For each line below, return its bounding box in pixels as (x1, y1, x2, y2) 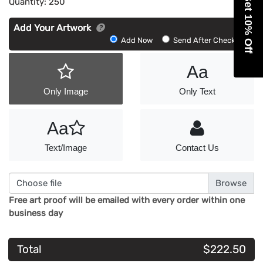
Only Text (179, 86, 215, 97)
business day (9, 208, 63, 219)
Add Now (121, 35, 154, 45)
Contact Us (176, 143, 219, 153)
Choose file (16, 177, 62, 188)
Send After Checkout (173, 35, 247, 45)
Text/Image (45, 143, 87, 153)
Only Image (43, 86, 88, 97)
